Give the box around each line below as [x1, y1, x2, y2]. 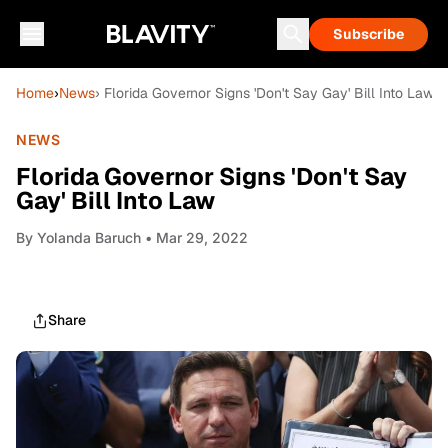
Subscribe [333, 25, 404, 43]
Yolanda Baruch [37, 229, 141, 246]
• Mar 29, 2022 [141, 229, 248, 246]
